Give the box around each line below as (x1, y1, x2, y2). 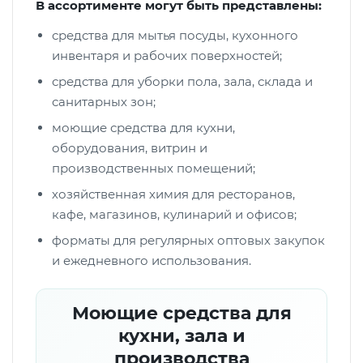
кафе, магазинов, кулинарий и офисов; (52, 207, 297, 222)
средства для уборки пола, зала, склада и (52, 74, 313, 89)
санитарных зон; (52, 94, 156, 109)
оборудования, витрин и (52, 140, 207, 156)
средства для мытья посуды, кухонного (52, 28, 298, 43)
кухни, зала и (117, 325, 246, 347)
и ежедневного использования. (52, 253, 251, 268)
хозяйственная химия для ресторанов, (52, 186, 295, 202)
